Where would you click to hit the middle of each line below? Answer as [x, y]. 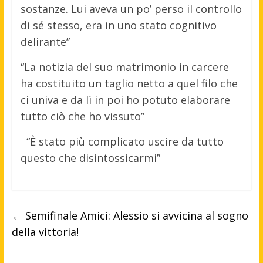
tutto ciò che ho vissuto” [82, 117]
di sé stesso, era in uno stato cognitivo [118, 26]
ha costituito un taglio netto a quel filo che [129, 84]
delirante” [45, 42]
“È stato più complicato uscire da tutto [125, 142]
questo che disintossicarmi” [90, 158]
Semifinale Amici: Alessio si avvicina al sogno [135, 216]
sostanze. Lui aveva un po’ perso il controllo [131, 9]
